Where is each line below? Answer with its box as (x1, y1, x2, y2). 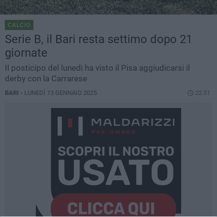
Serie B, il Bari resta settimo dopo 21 (5, 32, 192, 46)
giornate (5, 46, 47, 60)
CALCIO (8, 22, 31, 29)
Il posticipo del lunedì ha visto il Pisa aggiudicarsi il (5, 63, 190, 73)
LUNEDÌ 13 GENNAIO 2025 (24, 89, 97, 97)
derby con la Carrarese (5, 74, 87, 84)
